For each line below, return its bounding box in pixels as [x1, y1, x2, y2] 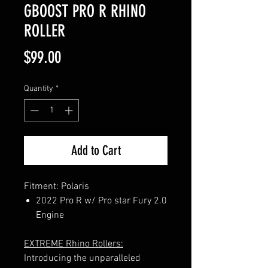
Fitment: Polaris [24, 180, 89, 193]
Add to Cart [71, 142, 121, 159]
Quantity [24, 83, 53, 94]
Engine [36, 209, 64, 221]
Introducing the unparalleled [24, 252, 141, 264]
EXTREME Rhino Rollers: [24, 237, 123, 250]
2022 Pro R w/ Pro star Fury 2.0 [36, 194, 167, 207]
